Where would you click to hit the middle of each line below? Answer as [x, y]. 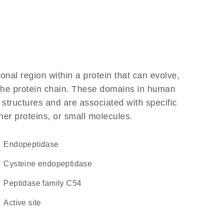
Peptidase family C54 [45, 183]
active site [25, 203]
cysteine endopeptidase [51, 164]
